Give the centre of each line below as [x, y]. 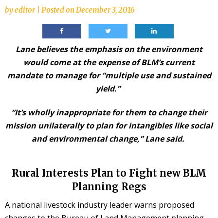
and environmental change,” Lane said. [108, 139]
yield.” [108, 88]
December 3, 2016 [105, 10]
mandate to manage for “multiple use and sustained [109, 75]
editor [25, 10]
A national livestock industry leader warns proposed [100, 205]
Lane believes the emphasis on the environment [109, 49]
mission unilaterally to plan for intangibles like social [109, 126]
